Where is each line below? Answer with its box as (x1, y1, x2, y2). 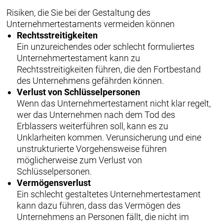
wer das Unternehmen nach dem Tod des (17, 109, 176, 120)
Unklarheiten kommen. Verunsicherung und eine (17, 132, 202, 143)
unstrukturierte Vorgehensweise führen (17, 143, 167, 154)
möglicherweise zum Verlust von (17, 154, 143, 165)
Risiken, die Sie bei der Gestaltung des (6, 7, 150, 18)
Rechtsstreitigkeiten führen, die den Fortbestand (17, 64, 201, 74)
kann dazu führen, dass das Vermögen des (17, 200, 181, 211)
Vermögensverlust (17, 177, 91, 188)
